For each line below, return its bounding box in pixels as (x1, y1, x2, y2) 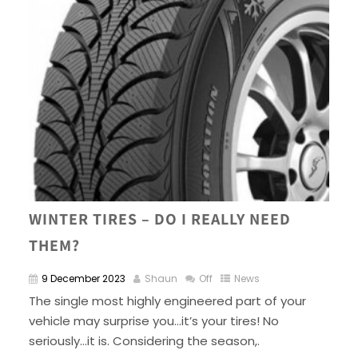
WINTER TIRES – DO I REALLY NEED (28, 209, 291, 230)
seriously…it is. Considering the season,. (28, 332, 260, 350)
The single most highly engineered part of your (28, 292, 306, 310)
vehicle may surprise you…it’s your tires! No (28, 312, 279, 330)
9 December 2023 (41, 272, 125, 286)
